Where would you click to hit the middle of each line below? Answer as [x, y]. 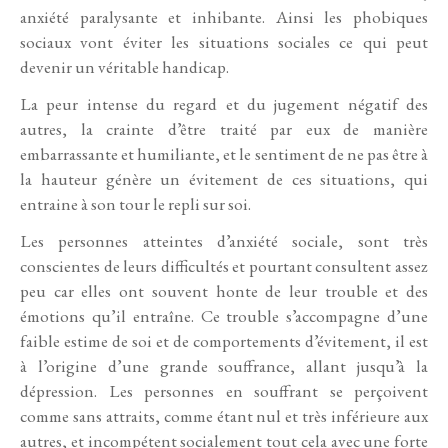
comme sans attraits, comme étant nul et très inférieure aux [224, 416]
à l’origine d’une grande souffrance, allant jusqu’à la [224, 366]
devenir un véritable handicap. [124, 67]
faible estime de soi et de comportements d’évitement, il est [224, 341]
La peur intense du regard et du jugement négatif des [224, 104]
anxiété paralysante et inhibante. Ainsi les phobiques [224, 17]
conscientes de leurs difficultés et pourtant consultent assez [224, 266]
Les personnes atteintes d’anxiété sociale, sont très [224, 241]
